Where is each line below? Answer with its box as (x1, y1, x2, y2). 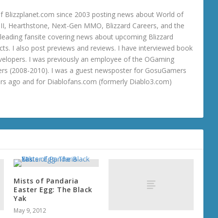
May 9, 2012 (14, 206, 47, 215)
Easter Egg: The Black (14, 185, 92, 195)
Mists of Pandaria (14, 176, 79, 186)
